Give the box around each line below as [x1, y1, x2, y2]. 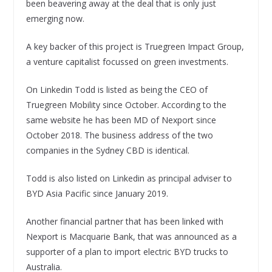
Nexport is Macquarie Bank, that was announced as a [25, 231, 237, 243]
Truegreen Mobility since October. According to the [25, 99, 226, 111]
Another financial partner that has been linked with [25, 216, 223, 228]
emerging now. [25, 13, 84, 25]
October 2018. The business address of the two [25, 129, 213, 141]
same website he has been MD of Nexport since [25, 114, 216, 126]
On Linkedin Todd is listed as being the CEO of [25, 84, 208, 96]
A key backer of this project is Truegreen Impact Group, [25, 41, 244, 53]
